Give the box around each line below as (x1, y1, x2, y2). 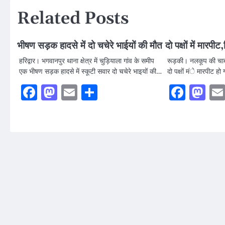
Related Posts (17, 8, 129, 30)
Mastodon (57, 83, 121, 101)
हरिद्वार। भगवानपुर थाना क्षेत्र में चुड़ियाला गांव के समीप (19, 55, 154, 65)
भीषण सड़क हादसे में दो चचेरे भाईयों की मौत (17, 39, 162, 52)
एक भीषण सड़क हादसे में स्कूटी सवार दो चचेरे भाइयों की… (19, 66, 162, 76)
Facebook (37, 83, 99, 101)
